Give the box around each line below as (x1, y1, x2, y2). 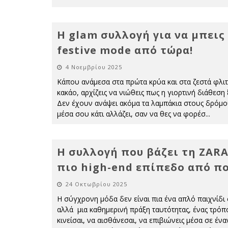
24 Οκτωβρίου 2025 (66, 180, 127, 188)
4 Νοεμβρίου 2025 (66, 63, 122, 71)
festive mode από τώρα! (57, 43, 193, 57)
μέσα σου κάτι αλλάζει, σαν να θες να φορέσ (57, 109, 206, 119)
